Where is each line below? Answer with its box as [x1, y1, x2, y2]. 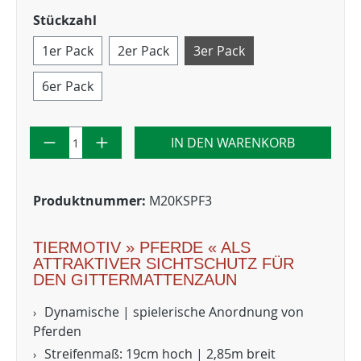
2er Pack [118, 42, 169, 60]
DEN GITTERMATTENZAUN [33, 271, 237, 288]
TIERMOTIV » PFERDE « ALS [33, 239, 251, 256]
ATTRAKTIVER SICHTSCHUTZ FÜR [33, 255, 294, 272]
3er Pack [193, 42, 245, 60]
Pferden [33, 322, 81, 340]
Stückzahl [33, 11, 97, 29]
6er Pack [42, 77, 93, 95]
